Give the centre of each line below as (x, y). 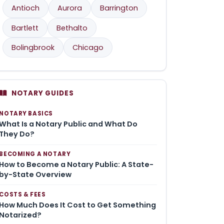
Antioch (26, 8)
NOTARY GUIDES (42, 93)
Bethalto (72, 28)
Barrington (119, 8)
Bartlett (25, 28)
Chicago (88, 48)
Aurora (70, 8)
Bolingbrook (33, 48)
